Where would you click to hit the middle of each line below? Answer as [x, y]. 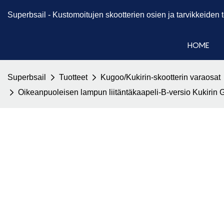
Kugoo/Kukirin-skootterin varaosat [160, 77]
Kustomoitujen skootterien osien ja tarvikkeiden [136, 15]
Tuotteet [73, 77]
